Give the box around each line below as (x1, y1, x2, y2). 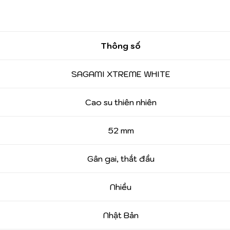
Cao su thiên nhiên (85, 97, 157, 108)
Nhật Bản (103, 210, 139, 221)
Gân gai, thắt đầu (87, 154, 155, 164)
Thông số (101, 41, 141, 51)
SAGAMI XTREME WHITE (71, 69, 170, 80)
